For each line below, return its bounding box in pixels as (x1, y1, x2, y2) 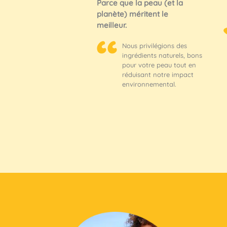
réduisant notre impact (122, 70, 194, 79)
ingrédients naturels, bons (122, 51, 202, 59)
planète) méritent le (96, 9, 168, 19)
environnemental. (122, 80, 176, 88)
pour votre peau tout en (122, 60, 196, 69)
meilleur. (96, 20, 127, 30)
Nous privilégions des (122, 41, 187, 50)
